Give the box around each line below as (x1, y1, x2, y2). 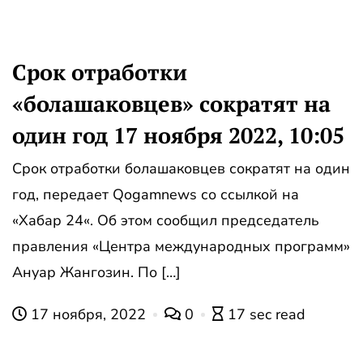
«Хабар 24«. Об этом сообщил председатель (12, 211, 319, 231)
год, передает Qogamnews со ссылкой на (12, 185, 299, 205)
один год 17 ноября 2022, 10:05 (12, 121, 344, 151)
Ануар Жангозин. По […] (12, 263, 181, 283)
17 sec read (228, 305, 305, 325)
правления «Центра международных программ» (12, 237, 350, 257)
